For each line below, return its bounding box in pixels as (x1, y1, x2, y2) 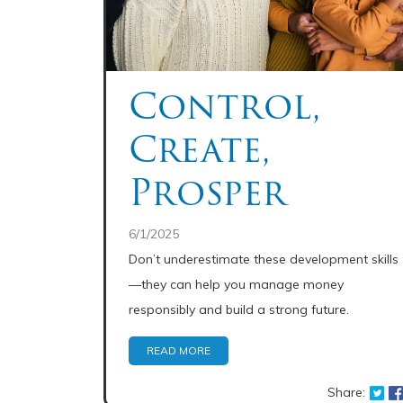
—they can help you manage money (129, 276, 344, 292)
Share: (327, 384, 366, 400)
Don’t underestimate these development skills (129, 251, 399, 267)
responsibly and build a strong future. (129, 301, 349, 318)
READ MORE (147, 344, 210, 357)
